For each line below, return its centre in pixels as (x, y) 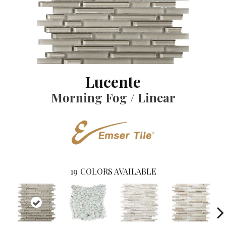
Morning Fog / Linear (113, 97)
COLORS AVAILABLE (118, 171)
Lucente (113, 82)
